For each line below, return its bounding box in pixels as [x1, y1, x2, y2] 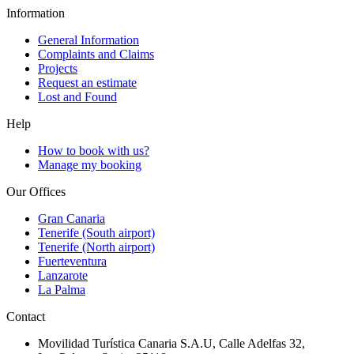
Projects [38, 61, 77, 75]
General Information [38, 32, 139, 47]
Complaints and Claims [38, 47, 154, 61]
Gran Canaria [38, 211, 105, 225]
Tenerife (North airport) [38, 239, 155, 254]
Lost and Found [38, 89, 117, 104]
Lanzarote [38, 268, 88, 282]
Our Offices [6, 184, 66, 198]
